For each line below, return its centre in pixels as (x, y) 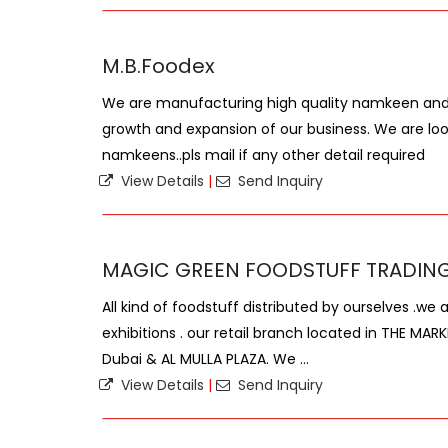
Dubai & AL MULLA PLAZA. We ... (205, 359)
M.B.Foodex (158, 66)
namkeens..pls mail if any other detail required (263, 155)
